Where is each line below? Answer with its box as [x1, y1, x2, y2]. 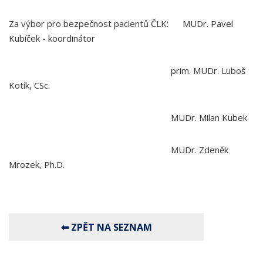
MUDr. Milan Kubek [9, 112, 247, 123]
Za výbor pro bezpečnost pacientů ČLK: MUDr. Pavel [9, 18, 233, 29]
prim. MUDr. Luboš [9, 65, 245, 76]
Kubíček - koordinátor [9, 32, 95, 44]
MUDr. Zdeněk [9, 144, 228, 156]
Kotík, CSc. [9, 79, 50, 91]
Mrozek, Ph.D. [9, 159, 65, 170]
